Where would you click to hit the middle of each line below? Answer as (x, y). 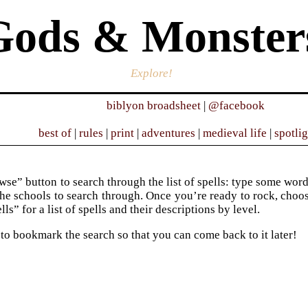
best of (55, 133)
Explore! (151, 74)
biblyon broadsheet (153, 105)
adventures (168, 133)
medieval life (234, 133)
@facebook (236, 105)
